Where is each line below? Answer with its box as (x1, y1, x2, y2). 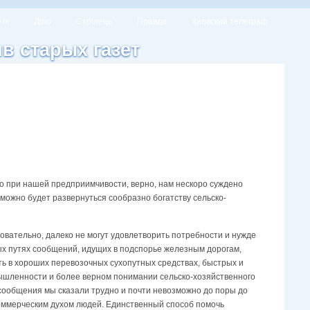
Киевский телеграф (192, 17, 268, 26)
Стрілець (76, 17, 112, 26)
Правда (137, 17, 167, 26)
